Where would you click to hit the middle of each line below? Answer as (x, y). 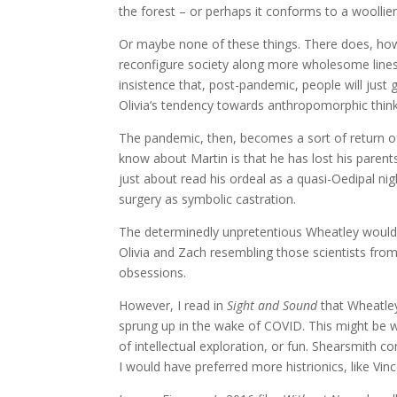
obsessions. (153, 273)
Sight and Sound (272, 306)
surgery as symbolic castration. (208, 199)
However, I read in (173, 306)
